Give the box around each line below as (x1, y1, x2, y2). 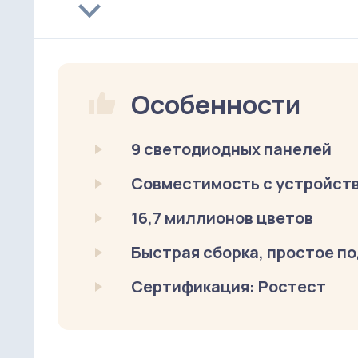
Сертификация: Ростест (131, 275, 326, 297)
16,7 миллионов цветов (131, 206, 313, 229)
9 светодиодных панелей (131, 137, 332, 160)
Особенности (131, 86, 300, 122)
